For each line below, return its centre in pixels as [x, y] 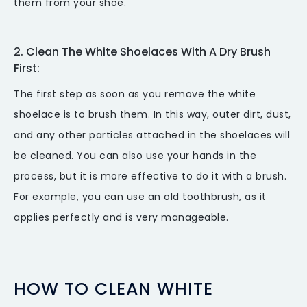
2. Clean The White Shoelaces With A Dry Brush [142, 52]
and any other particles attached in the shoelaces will [152, 135]
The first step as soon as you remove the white [135, 94]
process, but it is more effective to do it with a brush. [150, 176]
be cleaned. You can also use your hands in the [135, 156]
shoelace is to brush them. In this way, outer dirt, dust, [152, 115]
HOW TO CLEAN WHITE [113, 289]
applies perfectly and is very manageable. [121, 218]
